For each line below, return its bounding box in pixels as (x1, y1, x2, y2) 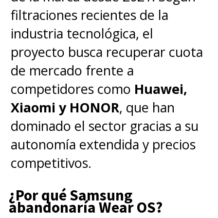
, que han (119, 98, 175, 116)
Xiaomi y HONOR (11, 98, 120, 116)
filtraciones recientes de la (11, 5, 169, 24)
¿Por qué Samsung (8, 185, 132, 205)
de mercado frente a (11, 61, 134, 79)
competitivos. (11, 153, 92, 172)
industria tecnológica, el (11, 24, 154, 42)
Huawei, (134, 79, 188, 98)
